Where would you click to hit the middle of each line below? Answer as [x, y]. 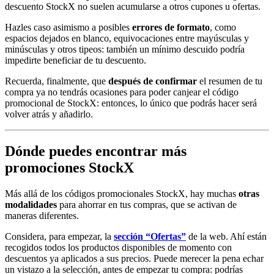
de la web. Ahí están [226, 236]
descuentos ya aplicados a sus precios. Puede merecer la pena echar [134, 258]
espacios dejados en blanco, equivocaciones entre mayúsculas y [127, 38]
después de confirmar [153, 81]
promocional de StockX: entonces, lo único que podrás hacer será [131, 103]
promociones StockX [69, 167]
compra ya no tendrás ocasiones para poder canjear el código [122, 92]
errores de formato [171, 27]
